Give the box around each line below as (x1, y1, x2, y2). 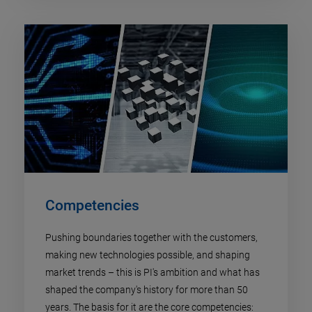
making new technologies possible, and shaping (45, 249, 250, 260)
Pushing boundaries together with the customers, (45, 231, 258, 243)
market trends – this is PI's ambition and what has (45, 266, 260, 278)
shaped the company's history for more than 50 (45, 283, 248, 295)
